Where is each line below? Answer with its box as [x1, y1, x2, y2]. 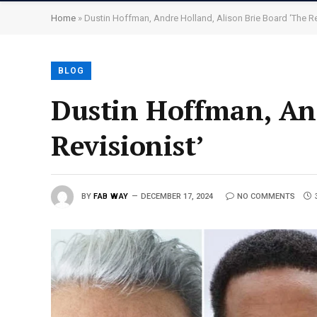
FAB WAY [93, 191, 129, 201]
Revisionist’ [51, 127, 204, 163]
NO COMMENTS [236, 191, 295, 201]
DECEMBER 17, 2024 [140, 191, 213, 201]
